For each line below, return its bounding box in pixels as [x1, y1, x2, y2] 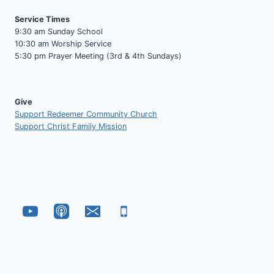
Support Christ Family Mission [15, 122, 127, 131]
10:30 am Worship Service [15, 39, 111, 48]
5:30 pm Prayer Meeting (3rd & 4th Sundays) [15, 51, 182, 61]
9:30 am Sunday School [15, 26, 103, 36]
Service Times [15, 14, 70, 24]
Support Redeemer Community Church [15, 109, 157, 119]
